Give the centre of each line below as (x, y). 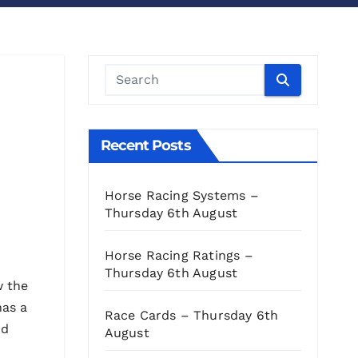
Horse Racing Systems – (181, 196)
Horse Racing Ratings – (179, 256)
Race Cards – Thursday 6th (191, 316)
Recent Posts (145, 146)
